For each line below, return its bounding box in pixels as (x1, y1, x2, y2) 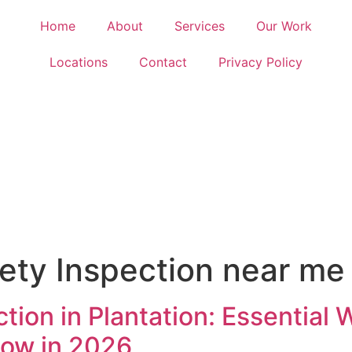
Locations (49, 54, 108, 70)
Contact (138, 54, 187, 70)
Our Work (255, 18, 312, 34)
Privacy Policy (218, 54, 302, 70)
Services (174, 18, 225, 34)
